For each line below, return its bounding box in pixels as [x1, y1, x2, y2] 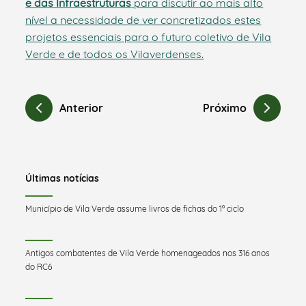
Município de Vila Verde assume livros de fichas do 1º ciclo [25, 203, 245, 214]
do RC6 [25, 261, 53, 272]
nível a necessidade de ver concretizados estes [25, 12, 262, 27]
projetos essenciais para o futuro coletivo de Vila [25, 29, 272, 44]
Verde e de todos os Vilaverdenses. [25, 46, 204, 61]
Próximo [202, 100, 247, 115]
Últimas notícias [25, 171, 100, 184]
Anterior [59, 100, 104, 115]
